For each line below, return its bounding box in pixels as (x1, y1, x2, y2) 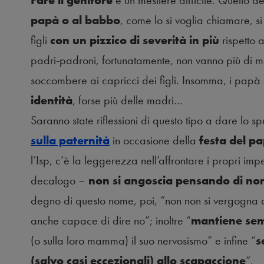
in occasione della (110, 133, 199, 148)
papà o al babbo (31, 12, 120, 28)
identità (31, 93, 72, 108)
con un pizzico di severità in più (50, 32, 219, 48)
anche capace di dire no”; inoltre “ (31, 213, 191, 229)
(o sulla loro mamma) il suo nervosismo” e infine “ (31, 233, 256, 249)
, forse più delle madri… (72, 93, 183, 108)
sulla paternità (31, 133, 110, 148)
